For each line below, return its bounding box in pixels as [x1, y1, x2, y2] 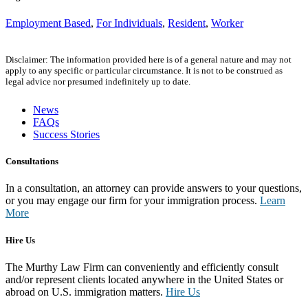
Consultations [5, 156, 58, 167]
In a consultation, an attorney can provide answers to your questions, [5, 182, 302, 195]
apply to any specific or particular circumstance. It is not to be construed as [5, 65, 283, 76]
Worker [211, 17, 243, 30]
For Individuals [96, 17, 162, 30]
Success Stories [33, 129, 100, 141]
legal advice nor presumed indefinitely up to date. [5, 76, 190, 87]
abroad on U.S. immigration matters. [5, 285, 166, 298]
